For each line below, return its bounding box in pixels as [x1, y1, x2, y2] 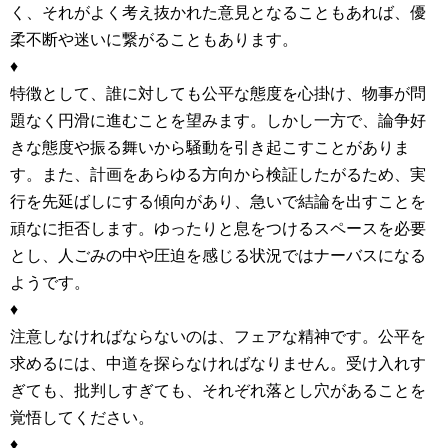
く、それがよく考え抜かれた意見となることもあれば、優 [10, 4, 426, 22]
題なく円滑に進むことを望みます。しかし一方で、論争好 [10, 112, 426, 130]
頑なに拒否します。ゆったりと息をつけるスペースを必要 [10, 220, 426, 238]
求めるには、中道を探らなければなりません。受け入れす [10, 355, 426, 373]
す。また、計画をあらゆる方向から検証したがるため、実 [10, 166, 426, 184]
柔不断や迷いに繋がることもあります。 [10, 31, 298, 49]
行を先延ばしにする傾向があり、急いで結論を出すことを [10, 193, 426, 211]
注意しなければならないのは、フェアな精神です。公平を [10, 328, 426, 346]
